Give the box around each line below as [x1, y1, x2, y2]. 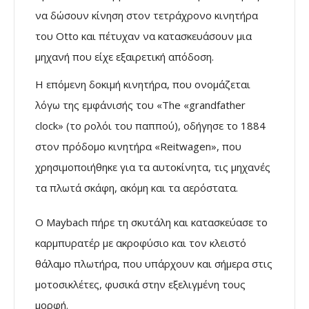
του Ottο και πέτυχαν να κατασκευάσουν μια [35, 28, 252, 43]
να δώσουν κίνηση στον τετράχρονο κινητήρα [35, 8, 258, 22]
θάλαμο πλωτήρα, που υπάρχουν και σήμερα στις [35, 256, 272, 270]
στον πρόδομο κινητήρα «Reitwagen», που [35, 139, 241, 153]
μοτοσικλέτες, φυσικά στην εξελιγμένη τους [35, 277, 246, 291]
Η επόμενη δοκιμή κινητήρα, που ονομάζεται [35, 77, 250, 91]
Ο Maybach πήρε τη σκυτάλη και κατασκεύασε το [35, 215, 268, 229]
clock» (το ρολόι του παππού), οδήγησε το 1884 [35, 118, 266, 132]
